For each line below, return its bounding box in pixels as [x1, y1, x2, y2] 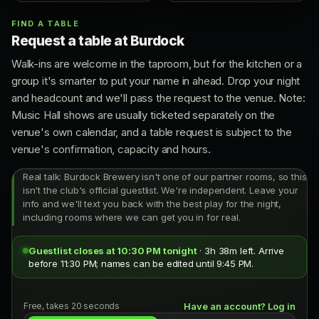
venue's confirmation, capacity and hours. [11, 142, 211, 157]
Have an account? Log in [184, 300, 296, 313]
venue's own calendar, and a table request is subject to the [11, 125, 292, 140]
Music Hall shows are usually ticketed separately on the [11, 108, 276, 122]
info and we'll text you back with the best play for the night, [23, 198, 282, 210]
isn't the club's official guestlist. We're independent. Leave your [23, 184, 298, 197]
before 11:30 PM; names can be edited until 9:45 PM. [28, 258, 254, 270]
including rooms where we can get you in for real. [23, 211, 241, 224]
